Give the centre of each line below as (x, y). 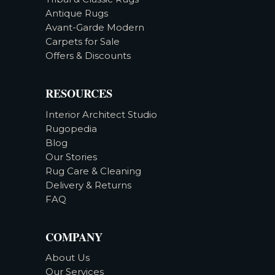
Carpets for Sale (83, 42)
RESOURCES (79, 93)
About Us (68, 258)
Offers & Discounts (88, 56)
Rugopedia (71, 128)
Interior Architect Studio (101, 114)
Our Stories (71, 157)
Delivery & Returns (88, 185)
